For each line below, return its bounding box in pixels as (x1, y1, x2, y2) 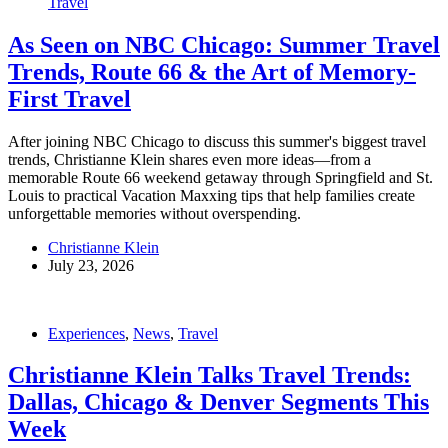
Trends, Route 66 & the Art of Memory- (8, 58, 416, 85)
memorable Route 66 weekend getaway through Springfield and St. (8, 168, 433, 186)
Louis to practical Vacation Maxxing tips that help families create (8, 186, 415, 204)
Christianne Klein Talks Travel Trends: (8, 362, 411, 389)
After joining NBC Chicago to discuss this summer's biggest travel (8, 132, 426, 150)
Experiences (48, 324, 125, 342)
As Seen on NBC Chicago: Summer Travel (8, 31, 440, 58)
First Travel (8, 85, 131, 112)
